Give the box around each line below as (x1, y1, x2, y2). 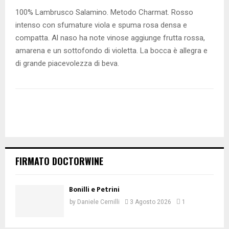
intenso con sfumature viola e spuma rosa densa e (15, 20, 187, 30)
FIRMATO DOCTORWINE (15, 154, 103, 168)
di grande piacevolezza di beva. (15, 59, 119, 68)
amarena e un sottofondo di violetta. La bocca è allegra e (15, 46, 208, 55)
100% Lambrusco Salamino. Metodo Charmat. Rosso (15, 8, 193, 17)
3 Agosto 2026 (130, 198, 171, 205)
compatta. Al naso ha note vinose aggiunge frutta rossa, (15, 33, 205, 42)
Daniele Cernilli (77, 198, 120, 205)
